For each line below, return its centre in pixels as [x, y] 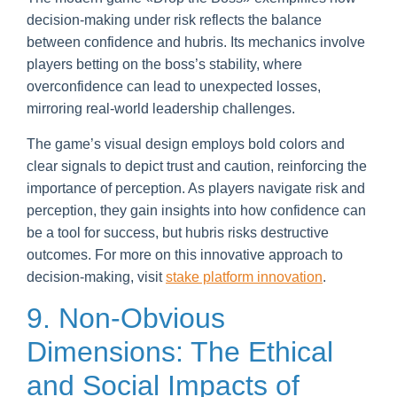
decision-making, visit [96, 276]
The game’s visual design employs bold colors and [186, 144]
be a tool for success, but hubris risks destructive [178, 232]
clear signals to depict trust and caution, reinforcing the [197, 166]
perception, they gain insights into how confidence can [196, 210]
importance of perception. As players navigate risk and [196, 188]
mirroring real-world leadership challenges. [161, 108]
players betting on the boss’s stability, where [164, 64]
